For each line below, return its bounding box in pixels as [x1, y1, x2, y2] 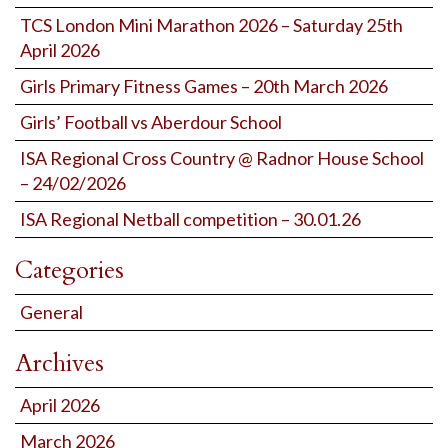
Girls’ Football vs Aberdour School [20, 110, 282, 133]
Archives [15, 346, 104, 380]
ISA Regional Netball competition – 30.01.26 [20, 207, 361, 230]
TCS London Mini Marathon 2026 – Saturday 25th [20, 13, 403, 36]
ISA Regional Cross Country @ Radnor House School [20, 146, 424, 169]
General [20, 300, 83, 323]
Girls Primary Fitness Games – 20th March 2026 [20, 74, 388, 97]
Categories [15, 253, 124, 287]
